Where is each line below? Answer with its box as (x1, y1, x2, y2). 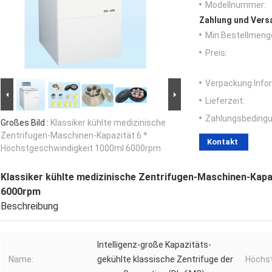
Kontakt (207, 137, 238, 147)
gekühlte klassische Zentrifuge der (97, 254, 233, 265)
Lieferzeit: (205, 96, 245, 106)
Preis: (205, 48, 227, 58)
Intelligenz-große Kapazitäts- (97, 240, 211, 250)
